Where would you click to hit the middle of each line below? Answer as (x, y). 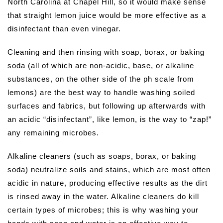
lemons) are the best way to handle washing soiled (101, 93)
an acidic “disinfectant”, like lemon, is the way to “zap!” (110, 119)
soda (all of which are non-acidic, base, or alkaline (101, 66)
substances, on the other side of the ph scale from (101, 79)
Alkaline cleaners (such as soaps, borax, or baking (102, 156)
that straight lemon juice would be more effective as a (107, 15)
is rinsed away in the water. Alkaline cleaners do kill (103, 197)
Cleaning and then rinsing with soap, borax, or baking (106, 52)
